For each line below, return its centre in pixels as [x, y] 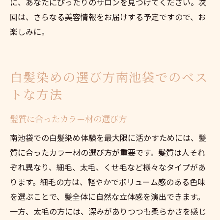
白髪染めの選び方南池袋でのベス [109, 77]
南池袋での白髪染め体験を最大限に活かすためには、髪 [108, 137]
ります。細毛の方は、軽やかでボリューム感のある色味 [108, 181]
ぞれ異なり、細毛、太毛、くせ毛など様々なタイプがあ [108, 167]
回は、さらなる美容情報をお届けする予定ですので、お [108, 16]
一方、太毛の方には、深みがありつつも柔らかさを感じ [108, 211]
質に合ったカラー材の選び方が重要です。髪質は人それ [108, 152]
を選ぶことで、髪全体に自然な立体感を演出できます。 [107, 196]
